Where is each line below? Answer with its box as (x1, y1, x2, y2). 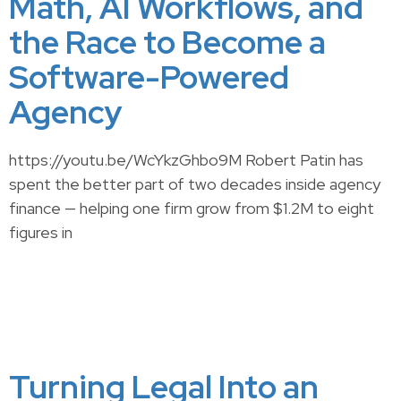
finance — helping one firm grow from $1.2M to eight (9, 198, 374, 218)
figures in (9, 222, 73, 243)
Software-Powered (9, 55, 289, 98)
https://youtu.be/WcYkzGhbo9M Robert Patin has (9, 149, 363, 170)
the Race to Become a (9, 21, 326, 64)
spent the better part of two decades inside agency (9, 174, 380, 194)
